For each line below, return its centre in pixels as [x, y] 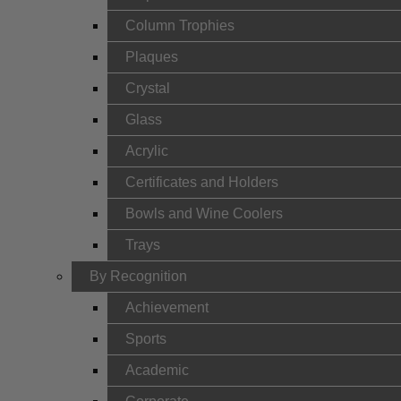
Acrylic [147, 151]
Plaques [152, 57]
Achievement [167, 307]
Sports [146, 339]
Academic [157, 370]
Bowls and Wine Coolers [204, 213]
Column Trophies [180, 26]
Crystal [148, 88]
